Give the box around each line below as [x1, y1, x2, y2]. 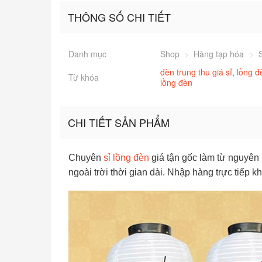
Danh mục [68, 48, 106, 60]
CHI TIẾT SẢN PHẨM [68, 115, 170, 130]
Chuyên [68, 153, 104, 163]
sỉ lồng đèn [104, 153, 149, 163]
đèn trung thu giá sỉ [160, 66, 232, 78]
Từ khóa [68, 71, 99, 84]
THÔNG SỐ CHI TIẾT [68, 9, 171, 25]
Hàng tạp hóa [194, 48, 244, 60]
